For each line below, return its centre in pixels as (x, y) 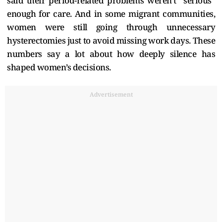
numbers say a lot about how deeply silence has (111, 54)
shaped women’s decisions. (59, 67)
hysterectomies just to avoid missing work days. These (111, 40)
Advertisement (111, 94)
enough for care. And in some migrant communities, (111, 13)
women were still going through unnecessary (111, 27)
